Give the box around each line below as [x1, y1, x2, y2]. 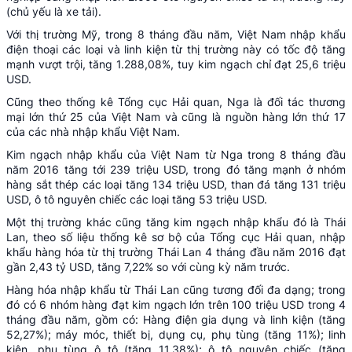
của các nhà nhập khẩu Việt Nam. [6, 124, 180, 138]
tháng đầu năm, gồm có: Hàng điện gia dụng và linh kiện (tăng [6, 312, 346, 326]
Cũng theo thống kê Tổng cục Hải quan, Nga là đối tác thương [6, 94, 346, 108]
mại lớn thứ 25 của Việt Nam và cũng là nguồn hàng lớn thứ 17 [6, 109, 346, 123]
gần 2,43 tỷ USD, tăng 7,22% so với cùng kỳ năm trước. [6, 259, 290, 273]
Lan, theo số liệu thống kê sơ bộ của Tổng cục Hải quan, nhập [6, 229, 346, 244]
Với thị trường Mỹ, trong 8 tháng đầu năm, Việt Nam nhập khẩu [6, 27, 346, 41]
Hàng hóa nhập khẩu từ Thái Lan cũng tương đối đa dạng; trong [6, 282, 346, 296]
